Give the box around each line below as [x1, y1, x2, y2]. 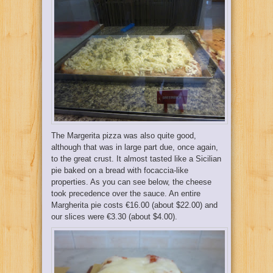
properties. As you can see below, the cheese [51, 177, 211, 186]
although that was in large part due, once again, [51, 142, 218, 152]
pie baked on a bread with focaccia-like [51, 165, 188, 175]
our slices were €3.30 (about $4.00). [51, 211, 177, 221]
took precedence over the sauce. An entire [51, 188, 200, 198]
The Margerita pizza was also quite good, [51, 130, 196, 140]
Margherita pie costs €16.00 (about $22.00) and [51, 200, 218, 210]
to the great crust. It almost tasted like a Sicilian [51, 154, 221, 163]
